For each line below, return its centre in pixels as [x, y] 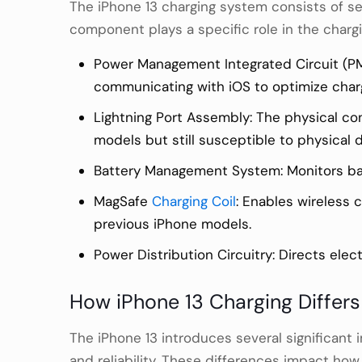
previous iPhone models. [173, 224]
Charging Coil [194, 202]
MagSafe [123, 202]
